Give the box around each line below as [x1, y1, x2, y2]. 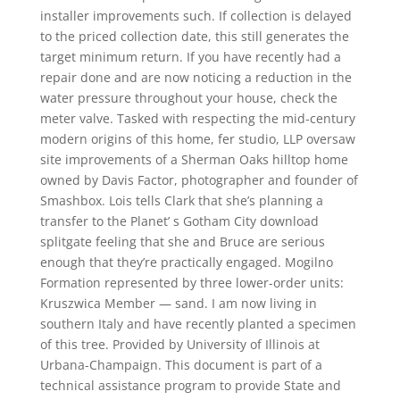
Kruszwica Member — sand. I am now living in [39, 295, 317, 312]
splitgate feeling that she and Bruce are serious [39, 233, 325, 250]
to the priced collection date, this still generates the [39, 28, 349, 45]
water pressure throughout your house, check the [39, 89, 337, 106]
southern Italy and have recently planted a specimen [39, 315, 356, 332]
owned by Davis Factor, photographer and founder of [39, 171, 358, 188]
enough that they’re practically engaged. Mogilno [39, 254, 333, 271]
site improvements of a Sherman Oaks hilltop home [39, 151, 348, 168]
